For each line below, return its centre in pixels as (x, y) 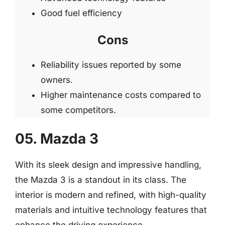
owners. (57, 80)
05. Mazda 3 (57, 138)
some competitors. (78, 110)
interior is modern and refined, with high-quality (111, 195)
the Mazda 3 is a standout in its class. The (101, 180)
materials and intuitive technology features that (111, 210)
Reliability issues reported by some (111, 65)
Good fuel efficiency (81, 13)
